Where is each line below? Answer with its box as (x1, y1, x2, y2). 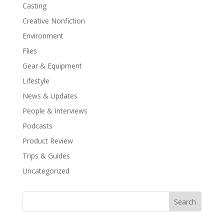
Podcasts (22, 121, 52, 131)
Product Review (22, 136, 73, 146)
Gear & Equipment (22, 61, 82, 71)
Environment (22, 31, 63, 41)
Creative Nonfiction (22, 16, 85, 26)
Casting (22, 1, 46, 11)
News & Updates (22, 91, 77, 101)
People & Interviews (22, 106, 87, 116)
